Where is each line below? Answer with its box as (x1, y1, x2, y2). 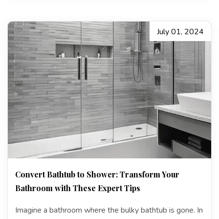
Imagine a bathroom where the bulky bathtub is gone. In (15, 204, 203, 216)
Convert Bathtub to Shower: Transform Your (15, 169, 179, 180)
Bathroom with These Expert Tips (15, 183, 140, 194)
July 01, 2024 (157, 26, 204, 37)
